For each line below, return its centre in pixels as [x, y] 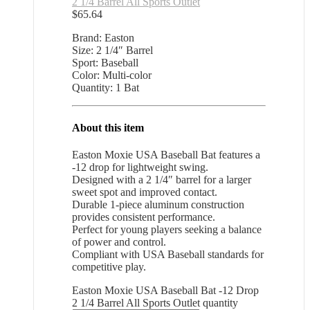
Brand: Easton [103, 38]
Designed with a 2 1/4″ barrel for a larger [162, 179]
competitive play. [109, 266]
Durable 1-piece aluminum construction [158, 204]
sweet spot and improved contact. [145, 192]
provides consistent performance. [144, 217]
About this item [108, 127]
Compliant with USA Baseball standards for [168, 254]
